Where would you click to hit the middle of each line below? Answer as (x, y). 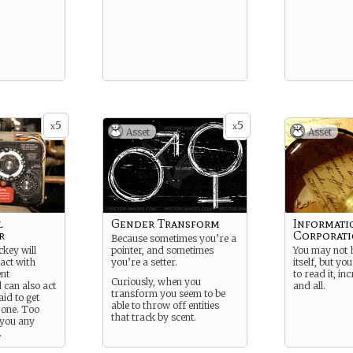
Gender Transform (165, 223)
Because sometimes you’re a (174, 238)
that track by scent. (154, 317)
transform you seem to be (168, 294)
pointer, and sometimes (162, 250)
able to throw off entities (165, 305)
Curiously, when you (156, 282)
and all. (309, 286)
